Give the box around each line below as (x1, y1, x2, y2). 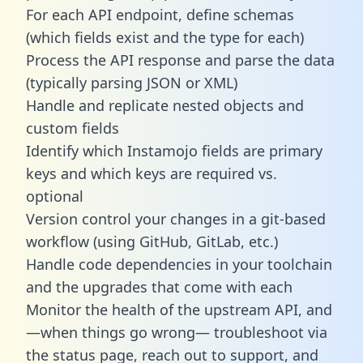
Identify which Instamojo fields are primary (26, 140, 322, 160)
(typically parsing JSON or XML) (26, 72, 237, 92)
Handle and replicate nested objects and (26, 95, 304, 115)
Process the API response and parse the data (26, 49, 335, 70)
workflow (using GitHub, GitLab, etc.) (26, 231, 278, 251)
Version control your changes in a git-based (26, 208, 326, 228)
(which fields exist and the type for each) (26, 27, 304, 47)
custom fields (26, 117, 119, 138)
